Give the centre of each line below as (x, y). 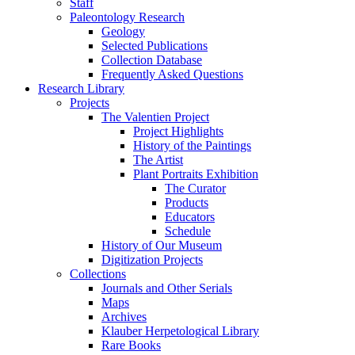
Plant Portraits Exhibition (196, 174)
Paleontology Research (127, 17)
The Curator (195, 189)
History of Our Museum (162, 246)
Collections (98, 274)
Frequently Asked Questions (172, 74)
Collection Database (152, 60)
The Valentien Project (155, 117)
